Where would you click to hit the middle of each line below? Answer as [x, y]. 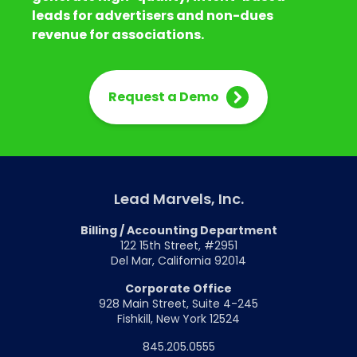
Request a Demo [164, 96]
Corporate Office [178, 288]
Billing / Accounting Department [178, 230]
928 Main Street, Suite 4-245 [178, 303]
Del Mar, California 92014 [178, 260]
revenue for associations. [118, 34]
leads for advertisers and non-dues [153, 15]
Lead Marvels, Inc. [178, 198]
